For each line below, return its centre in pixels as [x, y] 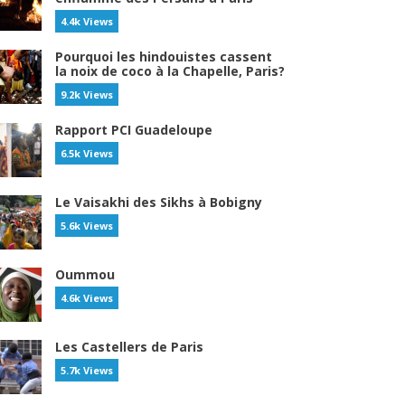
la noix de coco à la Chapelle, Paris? [170, 71]
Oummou [85, 274]
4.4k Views [87, 21]
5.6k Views [87, 226]
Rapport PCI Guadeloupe [134, 130]
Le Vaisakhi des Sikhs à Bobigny [159, 202]
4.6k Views [87, 298]
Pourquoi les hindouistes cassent [164, 57]
